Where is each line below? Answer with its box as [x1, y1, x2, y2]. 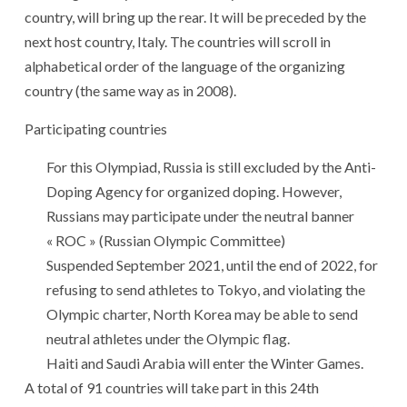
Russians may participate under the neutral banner [46, 206, 354, 224]
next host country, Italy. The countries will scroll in [25, 32, 331, 50]
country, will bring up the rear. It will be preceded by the [25, 7, 366, 25]
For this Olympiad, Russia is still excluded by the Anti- [46, 157, 376, 175]
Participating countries [25, 119, 167, 137]
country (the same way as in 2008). [25, 81, 236, 99]
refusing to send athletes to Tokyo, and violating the [46, 280, 365, 298]
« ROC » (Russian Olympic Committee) [46, 231, 285, 249]
